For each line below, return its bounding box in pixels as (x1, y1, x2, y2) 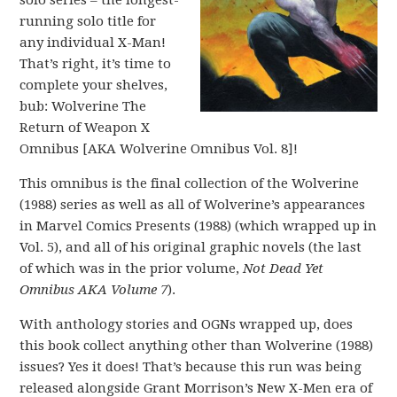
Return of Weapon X (19, 120, 151, 136)
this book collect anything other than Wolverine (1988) (19, 338, 374, 354)
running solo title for (19, 13, 157, 29)
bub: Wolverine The (19, 98, 147, 114)
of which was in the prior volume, (19, 261, 244, 276)
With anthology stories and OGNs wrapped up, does (19, 316, 354, 332)
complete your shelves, (19, 77, 168, 93)
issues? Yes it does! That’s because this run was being (19, 359, 362, 375)
